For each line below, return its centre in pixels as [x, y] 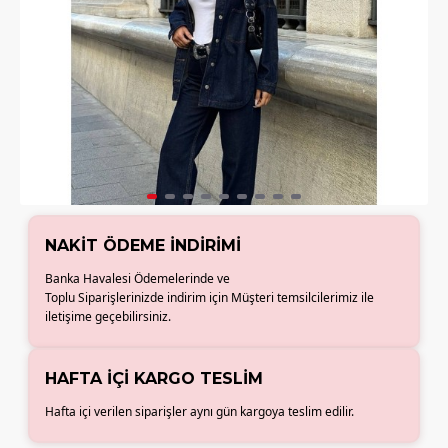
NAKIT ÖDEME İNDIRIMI [143, 245]
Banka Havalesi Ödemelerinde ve [138, 278]
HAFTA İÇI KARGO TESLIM [154, 378]
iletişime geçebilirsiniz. [108, 316]
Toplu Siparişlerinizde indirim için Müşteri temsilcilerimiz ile [210, 297]
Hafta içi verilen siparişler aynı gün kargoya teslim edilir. [200, 411]
